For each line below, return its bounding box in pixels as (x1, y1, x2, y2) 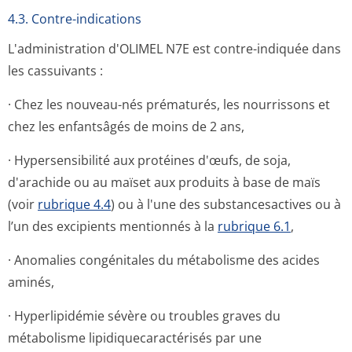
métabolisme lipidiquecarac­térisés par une (8, 329, 262, 346)
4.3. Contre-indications (8, 10, 141, 27)
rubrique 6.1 (218, 218, 291, 235)
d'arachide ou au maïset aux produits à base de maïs (8, 174, 321, 191)
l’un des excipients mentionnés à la (8, 218, 218, 235)
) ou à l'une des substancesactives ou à (111, 196, 341, 213)
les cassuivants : (8, 62, 103, 79)
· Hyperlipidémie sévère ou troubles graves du (8, 307, 280, 324)
